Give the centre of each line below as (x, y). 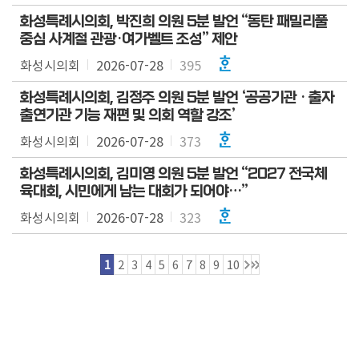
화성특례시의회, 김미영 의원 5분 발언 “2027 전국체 (173, 174)
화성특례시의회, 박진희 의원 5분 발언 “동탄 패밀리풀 (174, 22)
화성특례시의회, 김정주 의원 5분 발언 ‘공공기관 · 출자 (177, 98)
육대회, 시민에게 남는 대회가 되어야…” (134, 192)
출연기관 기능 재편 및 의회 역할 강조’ (128, 115)
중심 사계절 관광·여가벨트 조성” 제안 (129, 39)
